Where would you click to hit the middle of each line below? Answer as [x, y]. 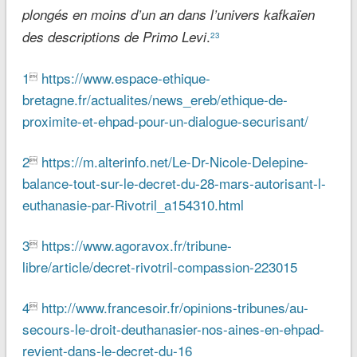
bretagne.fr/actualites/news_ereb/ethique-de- [155, 100]
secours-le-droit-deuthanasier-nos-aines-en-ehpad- [173, 329]
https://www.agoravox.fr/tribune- [136, 245]
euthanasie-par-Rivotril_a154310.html [133, 205]
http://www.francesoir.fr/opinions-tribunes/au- [175, 308]
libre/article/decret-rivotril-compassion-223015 [159, 267]
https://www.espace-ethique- [126, 78]
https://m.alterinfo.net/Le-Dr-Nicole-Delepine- [175, 162]
